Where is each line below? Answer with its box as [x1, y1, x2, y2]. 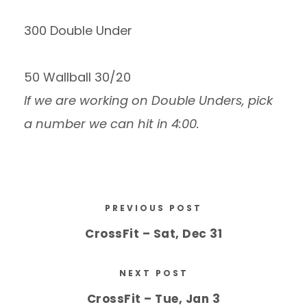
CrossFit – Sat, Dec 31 [85, 225, 222, 242]
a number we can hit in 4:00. [24, 115, 199, 132]
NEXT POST [119, 267, 188, 279]
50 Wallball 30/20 [24, 69, 131, 86]
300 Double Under [24, 22, 132, 39]
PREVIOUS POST [105, 202, 202, 214]
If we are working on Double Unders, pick [24, 92, 273, 109]
